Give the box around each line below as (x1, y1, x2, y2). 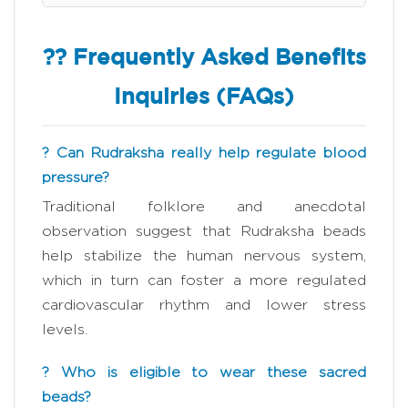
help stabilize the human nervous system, (42, 247, 366, 263)
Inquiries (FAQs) (114, 87, 294, 107)
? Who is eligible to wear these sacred (42, 363, 366, 380)
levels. (42, 321, 87, 337)
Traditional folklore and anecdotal (42, 198, 366, 214)
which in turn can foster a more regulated (42, 271, 366, 288)
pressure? (42, 168, 109, 185)
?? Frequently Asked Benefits (42, 47, 366, 68)
